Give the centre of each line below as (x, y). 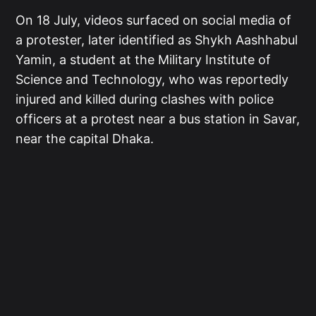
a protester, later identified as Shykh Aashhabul (157, 40)
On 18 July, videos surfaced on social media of (154, 20)
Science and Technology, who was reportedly (152, 80)
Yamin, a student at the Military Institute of (144, 60)
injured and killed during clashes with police (145, 99)
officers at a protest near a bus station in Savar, (158, 119)
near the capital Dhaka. (85, 139)
